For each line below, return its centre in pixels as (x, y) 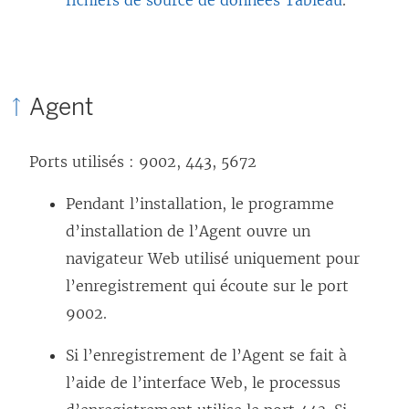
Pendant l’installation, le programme (200, 204)
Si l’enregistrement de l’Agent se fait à (206, 356)
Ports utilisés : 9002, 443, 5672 (143, 162)
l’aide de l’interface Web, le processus (203, 383)
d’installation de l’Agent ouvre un (188, 231)
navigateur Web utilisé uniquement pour (213, 259)
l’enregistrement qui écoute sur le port (207, 286)
